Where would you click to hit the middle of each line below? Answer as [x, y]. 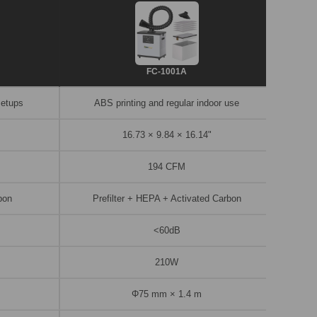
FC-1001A [167, 72]
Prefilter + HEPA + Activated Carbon [167, 199]
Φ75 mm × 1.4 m [167, 294]
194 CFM [167, 167]
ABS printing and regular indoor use [167, 103]
